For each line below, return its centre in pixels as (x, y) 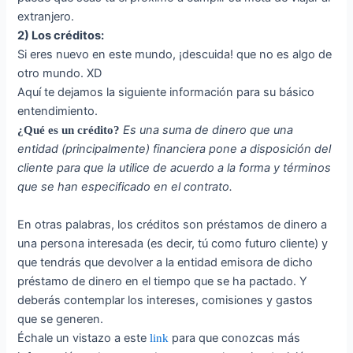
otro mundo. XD (60, 73)
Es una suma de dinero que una (208, 130)
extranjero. (48, 16)
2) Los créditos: (62, 35)
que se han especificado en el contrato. (125, 186)
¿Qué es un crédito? (69, 130)
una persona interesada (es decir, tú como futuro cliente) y (173, 243)
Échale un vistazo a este (84, 338)
